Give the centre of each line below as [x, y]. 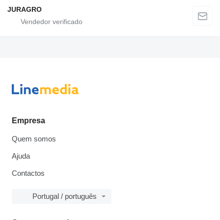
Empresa [28, 121]
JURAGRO [25, 9]
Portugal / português [65, 196]
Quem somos [34, 139]
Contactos [28, 173]
